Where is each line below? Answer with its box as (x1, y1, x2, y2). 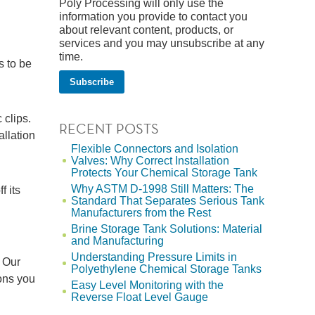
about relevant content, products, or (58, 24, 233, 36)
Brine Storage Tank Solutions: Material (70, 223, 262, 235)
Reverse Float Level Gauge (70, 291, 208, 303)
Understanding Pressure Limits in (70, 251, 237, 263)
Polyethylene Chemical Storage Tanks (70, 263, 262, 275)
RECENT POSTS (58, 120, 159, 137)
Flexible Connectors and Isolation (70, 143, 238, 155)
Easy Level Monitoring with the (70, 279, 224, 291)
